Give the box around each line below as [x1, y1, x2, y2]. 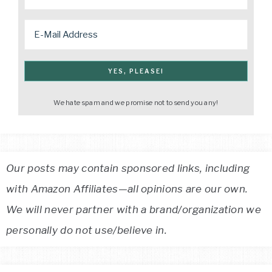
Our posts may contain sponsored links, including [6, 161, 250, 174]
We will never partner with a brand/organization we [6, 203, 261, 216]
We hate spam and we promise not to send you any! [53, 98, 219, 107]
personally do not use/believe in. [6, 223, 167, 236]
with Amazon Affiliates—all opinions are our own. [6, 182, 248, 195]
